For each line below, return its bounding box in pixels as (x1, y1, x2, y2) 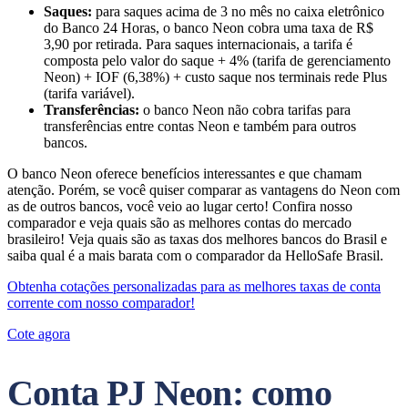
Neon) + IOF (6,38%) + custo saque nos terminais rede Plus (44, 69, 387, 85)
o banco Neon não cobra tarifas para (143, 102, 351, 117)
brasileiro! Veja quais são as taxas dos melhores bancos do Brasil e (7, 231, 387, 247)
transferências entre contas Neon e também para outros (44, 118, 356, 134)
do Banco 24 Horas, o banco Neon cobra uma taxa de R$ (44, 20, 373, 36)
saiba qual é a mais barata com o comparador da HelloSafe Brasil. (7, 248, 383, 263)
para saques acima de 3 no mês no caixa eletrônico (92, 4, 384, 19)
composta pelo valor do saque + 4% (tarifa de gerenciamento (44, 53, 391, 68)
